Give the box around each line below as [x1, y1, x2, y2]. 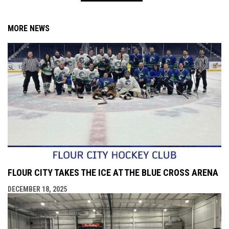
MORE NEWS [8, 23, 50, 33]
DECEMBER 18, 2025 [8, 185, 67, 193]
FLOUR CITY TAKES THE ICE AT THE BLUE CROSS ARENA [8, 167, 218, 178]
